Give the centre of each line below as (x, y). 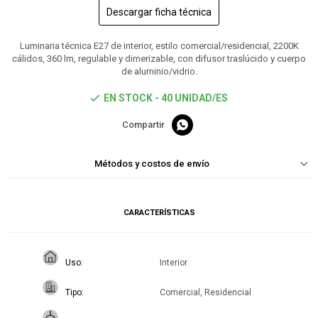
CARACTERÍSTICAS (159, 213)
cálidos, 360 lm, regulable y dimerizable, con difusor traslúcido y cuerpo (159, 59)
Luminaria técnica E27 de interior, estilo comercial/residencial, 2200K (159, 46)
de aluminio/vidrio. (159, 72)
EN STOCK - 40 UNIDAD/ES (166, 98)
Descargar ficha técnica (159, 12)
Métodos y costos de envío (152, 164)
